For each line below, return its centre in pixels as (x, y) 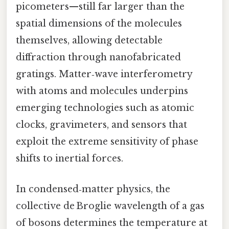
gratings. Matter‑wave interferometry (104, 74)
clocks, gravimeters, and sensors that (101, 125)
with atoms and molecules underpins (102, 91)
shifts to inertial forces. (70, 159)
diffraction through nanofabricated (98, 58)
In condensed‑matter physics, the (93, 189)
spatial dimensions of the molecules (99, 24)
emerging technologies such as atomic (105, 108)
